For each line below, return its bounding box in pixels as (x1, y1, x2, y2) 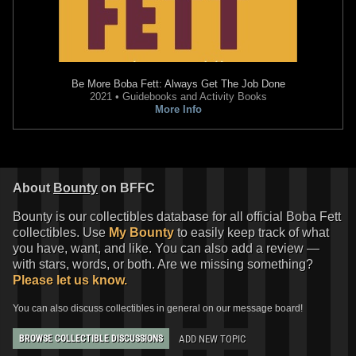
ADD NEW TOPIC (179, 332, 246, 345)
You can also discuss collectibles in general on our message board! (13, 302, 303, 314)
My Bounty (109, 225, 174, 239)
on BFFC (98, 180, 155, 195)
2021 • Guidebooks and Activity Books (89, 90, 267, 103)
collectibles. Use (13, 225, 109, 239)
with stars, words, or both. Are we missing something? (13, 257, 313, 271)
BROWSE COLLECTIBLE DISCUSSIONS (19, 333, 163, 345)
